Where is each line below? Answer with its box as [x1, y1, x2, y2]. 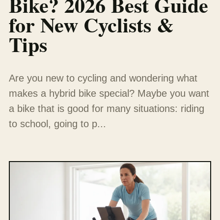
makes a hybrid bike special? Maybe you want [9, 88, 209, 99]
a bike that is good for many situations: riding [9, 103, 204, 114]
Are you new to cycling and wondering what [9, 73, 197, 84]
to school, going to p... [9, 118, 106, 130]
